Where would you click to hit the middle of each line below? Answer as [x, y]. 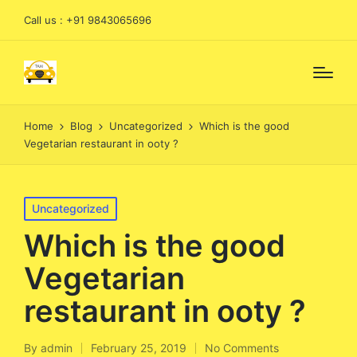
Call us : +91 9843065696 [88, 20]
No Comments [242, 348]
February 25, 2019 [139, 348]
